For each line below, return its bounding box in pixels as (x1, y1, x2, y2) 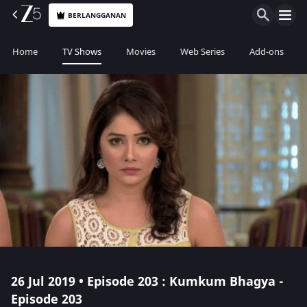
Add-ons (249, 45, 284, 58)
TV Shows (62, 45, 101, 58)
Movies (126, 45, 156, 58)
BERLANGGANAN (68, 10, 127, 21)
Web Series (180, 45, 225, 58)
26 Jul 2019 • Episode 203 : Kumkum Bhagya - (11, 273, 284, 291)
